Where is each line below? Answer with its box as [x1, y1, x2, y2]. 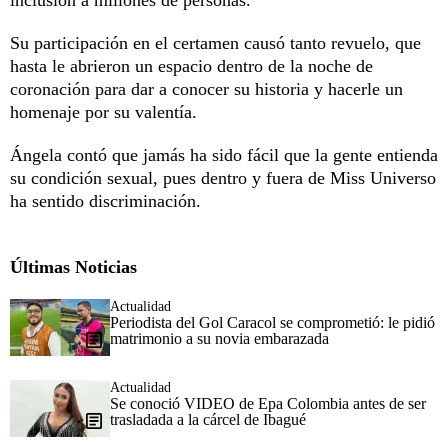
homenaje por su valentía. [10, 101, 197, 122]
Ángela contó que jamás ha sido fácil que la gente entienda [10, 144, 438, 165]
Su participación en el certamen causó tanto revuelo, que [10, 32, 421, 53]
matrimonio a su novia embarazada [110, 329, 329, 347]
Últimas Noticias [10, 256, 137, 277]
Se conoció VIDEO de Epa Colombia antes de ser [110, 394, 426, 412]
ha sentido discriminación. [10, 190, 201, 211]
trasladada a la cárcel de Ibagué [110, 410, 306, 428]
